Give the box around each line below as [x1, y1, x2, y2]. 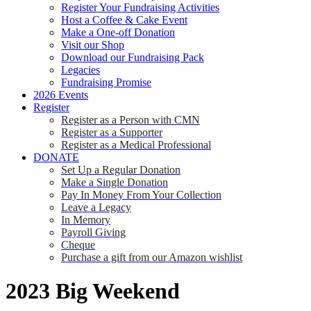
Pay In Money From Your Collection [61, 189, 221, 201]
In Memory [61, 214, 110, 226]
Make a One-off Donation [61, 26, 175, 38]
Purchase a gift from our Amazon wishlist [61, 251, 242, 263]
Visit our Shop [61, 39, 124, 51]
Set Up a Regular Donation [61, 164, 180, 176]
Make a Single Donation [61, 176, 168, 188]
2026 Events [33, 89, 88, 101]
